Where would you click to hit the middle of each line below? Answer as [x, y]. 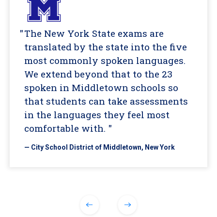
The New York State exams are [94, 33]
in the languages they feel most [97, 114]
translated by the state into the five [106, 46]
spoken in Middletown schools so [101, 87]
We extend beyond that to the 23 [98, 74]
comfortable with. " [68, 128]
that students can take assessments [106, 101]
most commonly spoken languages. [105, 60]
